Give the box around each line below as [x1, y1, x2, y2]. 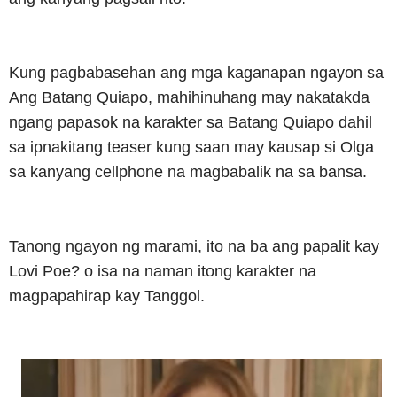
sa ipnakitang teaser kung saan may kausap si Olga [9, 138, 374, 157]
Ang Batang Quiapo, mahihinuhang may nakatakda [9, 89, 370, 107]
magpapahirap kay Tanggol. [9, 287, 205, 306]
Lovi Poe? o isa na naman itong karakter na [9, 262, 316, 281]
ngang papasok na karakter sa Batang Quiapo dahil [9, 113, 372, 132]
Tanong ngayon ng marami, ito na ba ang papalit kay [9, 237, 379, 256]
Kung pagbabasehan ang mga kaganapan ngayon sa [9, 64, 384, 82]
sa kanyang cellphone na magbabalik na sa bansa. [9, 163, 367, 182]
